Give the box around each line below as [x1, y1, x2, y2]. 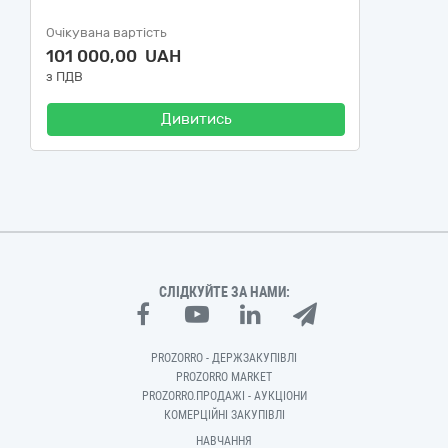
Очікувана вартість [46, 25, 167, 40]
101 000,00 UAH [46, 46, 181, 66]
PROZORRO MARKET [176, 370, 272, 384]
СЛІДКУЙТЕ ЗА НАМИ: [158, 284, 290, 300]
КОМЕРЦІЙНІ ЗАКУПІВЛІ [163, 408, 285, 422]
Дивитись [160, 110, 232, 128]
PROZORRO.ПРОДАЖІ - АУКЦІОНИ [141, 389, 307, 403]
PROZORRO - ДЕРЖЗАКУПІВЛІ [151, 351, 297, 365]
